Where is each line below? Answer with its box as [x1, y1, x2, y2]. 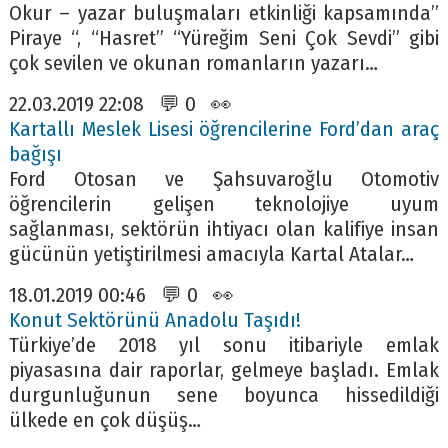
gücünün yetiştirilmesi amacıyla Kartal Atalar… [8, 241, 414, 267]
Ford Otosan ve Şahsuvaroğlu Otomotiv [8, 166, 440, 192]
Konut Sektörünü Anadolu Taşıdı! [8, 307, 301, 333]
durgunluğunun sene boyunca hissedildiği [8, 382, 440, 408]
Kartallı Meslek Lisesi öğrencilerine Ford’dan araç [8, 116, 440, 142]
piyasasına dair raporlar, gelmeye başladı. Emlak [8, 357, 440, 383]
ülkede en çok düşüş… [8, 407, 201, 433]
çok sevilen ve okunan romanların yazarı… [8, 50, 378, 76]
